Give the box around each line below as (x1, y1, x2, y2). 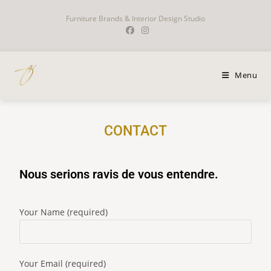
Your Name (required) (19, 206, 108, 218)
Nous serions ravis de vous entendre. (19, 167, 219, 181)
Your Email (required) (19, 258, 106, 269)
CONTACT (104, 123, 167, 139)
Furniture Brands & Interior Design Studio (66, 13, 205, 24)
